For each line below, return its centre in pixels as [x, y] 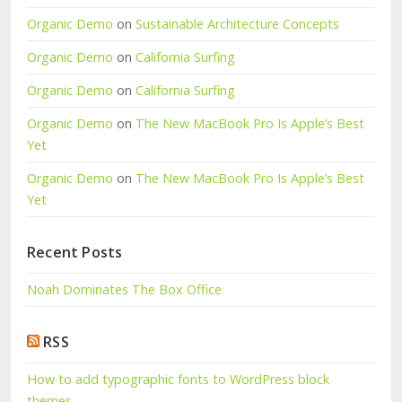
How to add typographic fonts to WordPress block [178, 380]
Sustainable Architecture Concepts [237, 24]
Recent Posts [75, 253]
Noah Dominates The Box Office [124, 290]
